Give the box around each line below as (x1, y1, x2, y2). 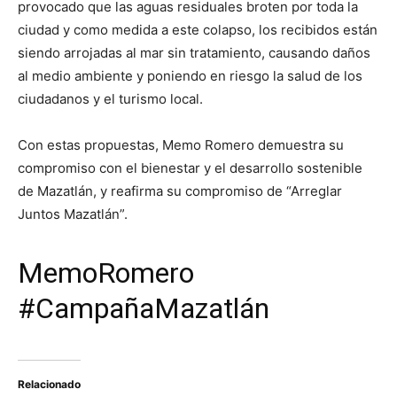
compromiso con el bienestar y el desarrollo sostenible (18, 160, 362, 177)
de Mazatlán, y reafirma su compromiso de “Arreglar (18, 183, 342, 200)
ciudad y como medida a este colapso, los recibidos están (18, 21, 378, 39)
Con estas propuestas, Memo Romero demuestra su (18, 136, 344, 154)
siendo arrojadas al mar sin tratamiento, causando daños (18, 44, 370, 62)
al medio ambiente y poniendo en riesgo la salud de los (18, 67, 362, 85)
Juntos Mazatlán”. (18, 206, 128, 223)
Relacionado (18, 378, 81, 392)
